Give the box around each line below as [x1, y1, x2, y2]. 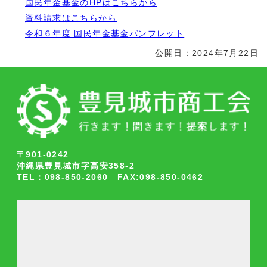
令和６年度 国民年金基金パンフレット [25, 29, 185, 38]
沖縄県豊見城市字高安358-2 [17, 161, 135, 171]
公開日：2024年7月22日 [155, 48, 259, 58]
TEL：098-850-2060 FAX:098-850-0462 [17, 172, 204, 182]
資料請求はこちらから [25, 13, 117, 23]
